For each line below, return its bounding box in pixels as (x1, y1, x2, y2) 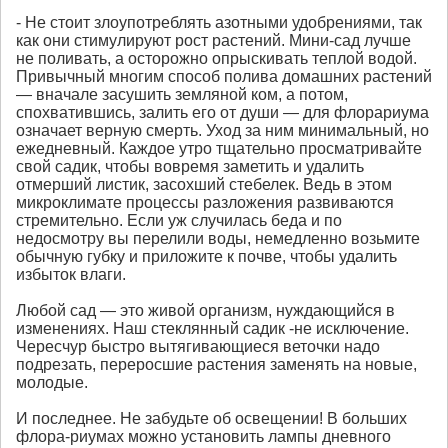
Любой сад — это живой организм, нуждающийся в (16, 302, 395, 320)
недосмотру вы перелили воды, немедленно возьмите (16, 230, 420, 248)
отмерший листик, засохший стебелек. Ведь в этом (16, 176, 392, 194)
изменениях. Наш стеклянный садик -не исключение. (16, 320, 409, 338)
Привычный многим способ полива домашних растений (16, 68, 432, 86)
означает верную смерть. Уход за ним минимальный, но (16, 122, 429, 140)
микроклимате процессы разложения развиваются (16, 194, 394, 212)
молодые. (16, 374, 88, 392)
